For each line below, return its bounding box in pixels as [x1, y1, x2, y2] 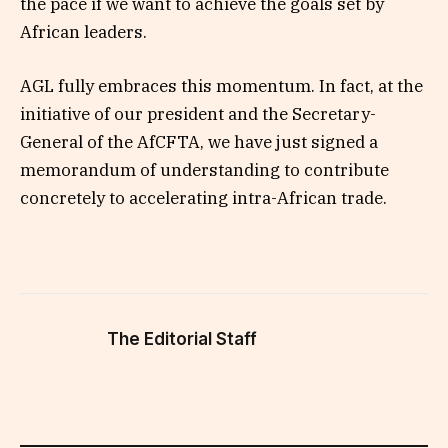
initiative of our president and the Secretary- [20, 102, 376, 125]
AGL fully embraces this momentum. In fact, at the [20, 74, 423, 97]
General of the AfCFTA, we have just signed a [20, 130, 378, 153]
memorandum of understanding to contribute [20, 158, 389, 181]
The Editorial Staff [107, 328, 257, 349]
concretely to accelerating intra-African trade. [20, 186, 387, 209]
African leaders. [20, 20, 147, 43]
